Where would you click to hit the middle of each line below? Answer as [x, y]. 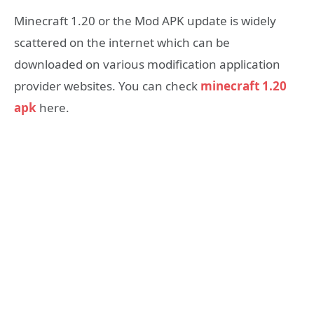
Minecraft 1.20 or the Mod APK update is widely [145, 21]
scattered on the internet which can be [122, 43]
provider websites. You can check [107, 86]
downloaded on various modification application [147, 64]
